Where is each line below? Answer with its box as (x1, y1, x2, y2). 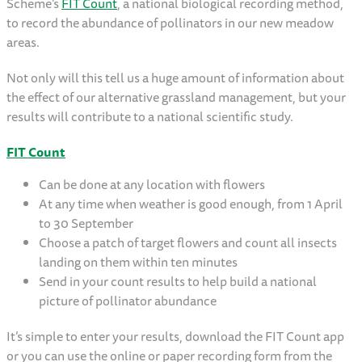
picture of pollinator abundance (39, 290, 219, 312)
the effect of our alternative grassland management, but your (6, 86, 346, 108)
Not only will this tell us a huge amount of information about (6, 67, 344, 89)
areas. (6, 32, 42, 53)
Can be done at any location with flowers (39, 174, 267, 196)
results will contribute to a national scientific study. (6, 106, 296, 128)
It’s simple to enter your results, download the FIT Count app (6, 326, 344, 347)
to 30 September (39, 213, 136, 234)
